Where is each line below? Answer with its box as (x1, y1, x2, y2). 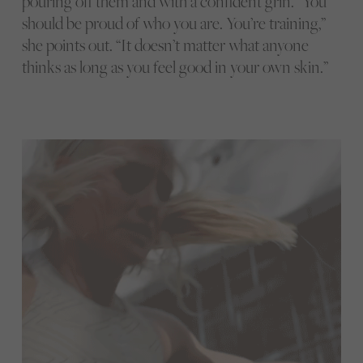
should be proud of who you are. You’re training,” (21, 12, 326, 35)
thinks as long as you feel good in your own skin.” (21, 56, 328, 79)
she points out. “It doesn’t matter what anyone (21, 34, 309, 57)
